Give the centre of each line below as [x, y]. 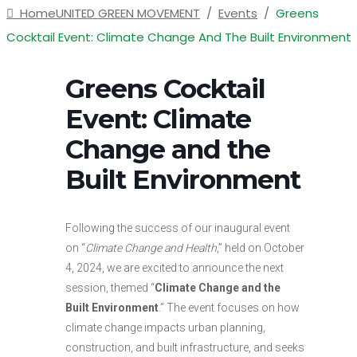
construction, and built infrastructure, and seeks [185, 347]
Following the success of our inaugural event [178, 228]
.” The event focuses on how [229, 307]
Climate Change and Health [151, 247]
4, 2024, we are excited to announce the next [175, 267]
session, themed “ [110, 287]
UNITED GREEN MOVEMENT [128, 13]
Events [238, 13]
